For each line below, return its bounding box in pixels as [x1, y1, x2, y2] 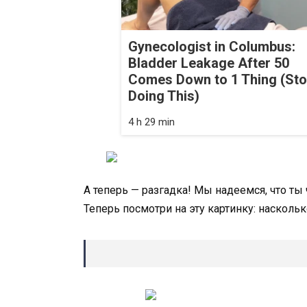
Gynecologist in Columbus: [128, 38, 295, 56]
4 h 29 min [128, 116, 175, 129]
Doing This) [128, 88, 199, 105]
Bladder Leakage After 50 [128, 55, 289, 72]
